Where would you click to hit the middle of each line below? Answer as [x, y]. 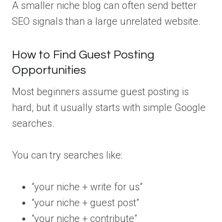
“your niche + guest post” [85, 203]
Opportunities [49, 70]
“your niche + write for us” [87, 187]
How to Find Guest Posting [83, 55]
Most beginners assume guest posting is [100, 92]
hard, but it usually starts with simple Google [109, 108]
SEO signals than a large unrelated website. [106, 22]
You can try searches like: [67, 155]
